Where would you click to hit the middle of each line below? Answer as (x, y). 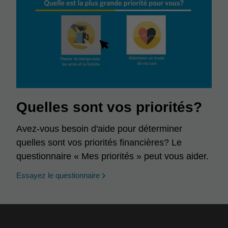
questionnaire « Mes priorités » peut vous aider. (113, 156)
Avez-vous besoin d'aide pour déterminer (99, 129)
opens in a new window (144, 175)
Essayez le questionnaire (58, 175)
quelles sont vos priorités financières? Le (99, 142)
